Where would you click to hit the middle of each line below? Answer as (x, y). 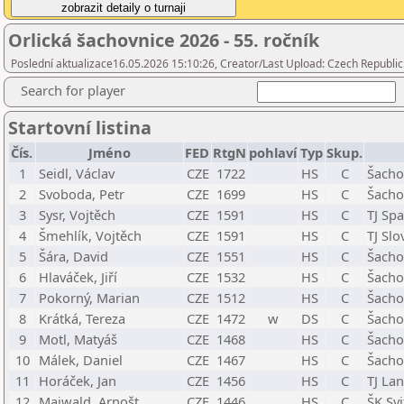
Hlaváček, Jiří (78, 277)
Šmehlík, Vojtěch (90, 235)
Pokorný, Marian (89, 298)
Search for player (73, 90)
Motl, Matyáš (78, 339)
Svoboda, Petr (82, 194)
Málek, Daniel (81, 360)
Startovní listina (80, 128)
